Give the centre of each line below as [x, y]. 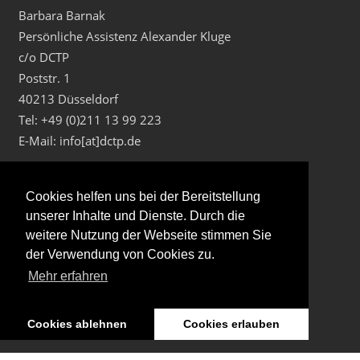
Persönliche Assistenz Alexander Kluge [125, 37]
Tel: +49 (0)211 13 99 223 [90, 120]
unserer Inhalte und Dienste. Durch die [135, 216]
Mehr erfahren [68, 276]
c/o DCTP [44, 57]
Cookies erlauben [231, 324]
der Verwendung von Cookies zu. [120, 255]
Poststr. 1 [45, 78]
